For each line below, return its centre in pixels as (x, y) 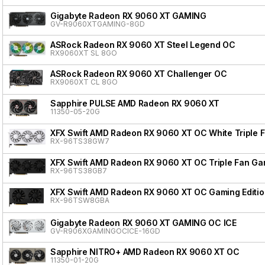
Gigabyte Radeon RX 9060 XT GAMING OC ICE (143, 222)
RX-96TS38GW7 (80, 141)
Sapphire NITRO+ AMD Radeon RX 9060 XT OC (145, 251)
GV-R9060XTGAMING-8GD (98, 24)
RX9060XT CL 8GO (84, 82)
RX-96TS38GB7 (79, 170)
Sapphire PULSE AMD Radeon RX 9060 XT (135, 103)
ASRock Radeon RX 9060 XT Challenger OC (139, 73)
